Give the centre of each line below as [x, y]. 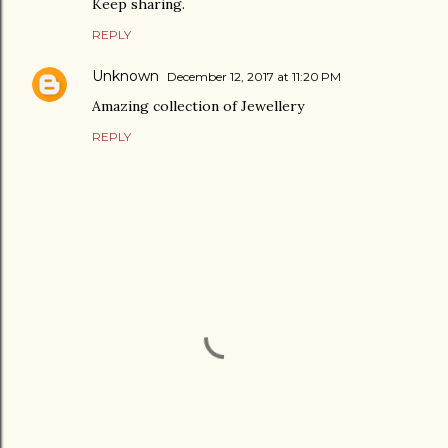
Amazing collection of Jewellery [198, 106]
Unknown [125, 76]
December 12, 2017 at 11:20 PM [254, 77]
